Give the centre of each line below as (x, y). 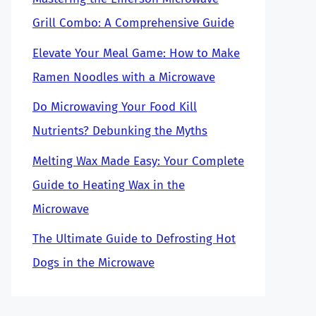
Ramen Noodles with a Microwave (124, 77)
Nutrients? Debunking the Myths (120, 131)
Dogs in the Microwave (93, 263)
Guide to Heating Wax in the (109, 185)
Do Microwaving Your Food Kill (115, 107)
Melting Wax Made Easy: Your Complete (138, 161)
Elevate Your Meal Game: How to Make (136, 53)
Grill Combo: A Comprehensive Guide (133, 23)
